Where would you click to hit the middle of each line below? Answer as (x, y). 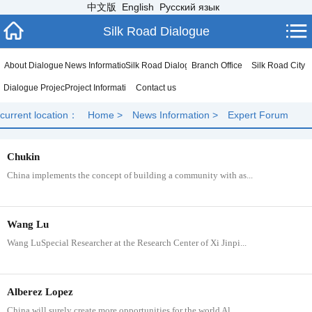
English (138, 7)
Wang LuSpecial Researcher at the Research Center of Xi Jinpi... (127, 243)
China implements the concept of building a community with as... (130, 175)
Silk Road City (278, 65)
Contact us (156, 88)
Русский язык (189, 7)
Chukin (23, 157)
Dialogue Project (35, 88)
